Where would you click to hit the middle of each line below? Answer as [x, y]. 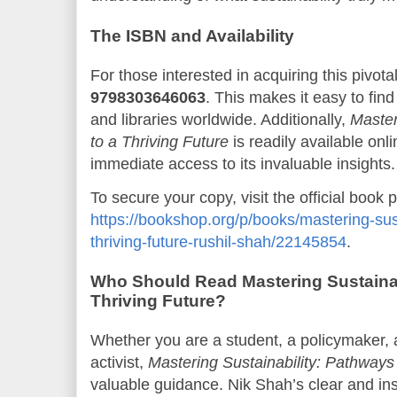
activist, [119, 363]
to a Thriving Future [160, 141]
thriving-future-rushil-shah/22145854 [218, 241]
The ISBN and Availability [192, 35]
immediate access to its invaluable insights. [243, 163]
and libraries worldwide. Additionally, [220, 119]
